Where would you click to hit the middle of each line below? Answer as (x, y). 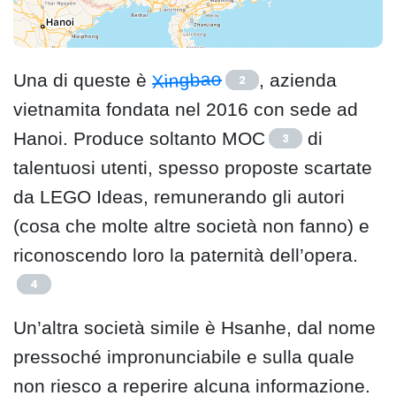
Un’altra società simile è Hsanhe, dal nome (194, 328)
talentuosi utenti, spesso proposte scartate (193, 168)
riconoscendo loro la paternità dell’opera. (186, 255)
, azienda (298, 80)
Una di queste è (83, 80)
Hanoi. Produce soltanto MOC (139, 139)
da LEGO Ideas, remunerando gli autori (179, 197)
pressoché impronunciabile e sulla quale (184, 357)
